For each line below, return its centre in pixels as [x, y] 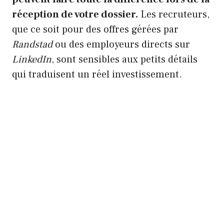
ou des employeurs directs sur [121, 45]
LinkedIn [32, 60]
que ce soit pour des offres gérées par [95, 30]
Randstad [32, 45]
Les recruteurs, [174, 15]
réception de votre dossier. [75, 15]
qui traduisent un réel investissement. [97, 75]
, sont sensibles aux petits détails [124, 60]
